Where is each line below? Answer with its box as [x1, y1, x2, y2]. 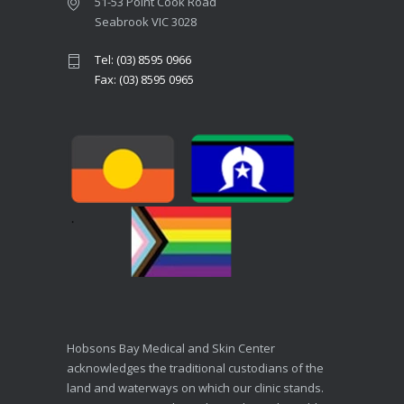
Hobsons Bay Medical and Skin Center [67, 339, 275, 356]
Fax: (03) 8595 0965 [95, 70, 194, 87]
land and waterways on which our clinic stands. [67, 379, 324, 396]
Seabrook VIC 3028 [95, 13, 197, 30]
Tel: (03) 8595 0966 [95, 50, 191, 68]
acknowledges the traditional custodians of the [67, 359, 324, 376]
